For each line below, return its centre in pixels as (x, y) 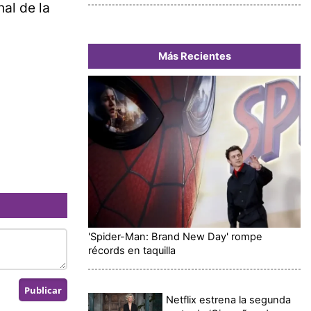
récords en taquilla (132, 251)
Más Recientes (194, 57)
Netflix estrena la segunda (229, 300)
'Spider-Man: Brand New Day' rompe (175, 237)
